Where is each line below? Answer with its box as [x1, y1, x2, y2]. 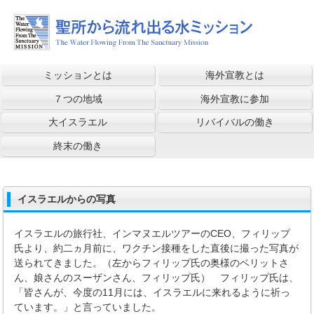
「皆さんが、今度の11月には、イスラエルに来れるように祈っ [14, 286, 291, 298]
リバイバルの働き [196, 116, 275, 128]
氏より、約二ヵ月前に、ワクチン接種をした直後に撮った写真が [14, 242, 299, 254]
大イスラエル [48, 116, 108, 128]
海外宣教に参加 [200, 93, 270, 104]
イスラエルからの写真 [18, 193, 116, 205]
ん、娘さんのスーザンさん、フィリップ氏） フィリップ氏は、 [14, 271, 299, 283]
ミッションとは [43, 69, 113, 81]
